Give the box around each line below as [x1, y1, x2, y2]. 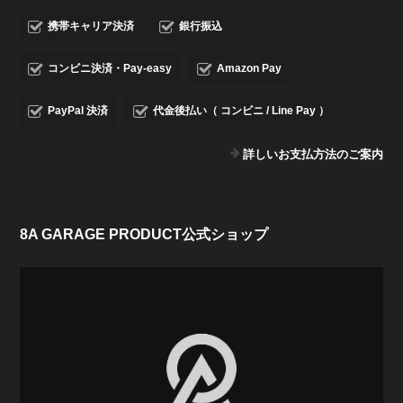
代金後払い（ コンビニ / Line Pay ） [153, 104, 330, 118]
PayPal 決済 [48, 104, 109, 118]
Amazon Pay [217, 62, 282, 76]
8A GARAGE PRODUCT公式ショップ [20, 227, 269, 243]
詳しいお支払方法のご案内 [242, 148, 383, 162]
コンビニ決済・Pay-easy [48, 62, 173, 76]
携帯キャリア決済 [48, 20, 135, 33]
